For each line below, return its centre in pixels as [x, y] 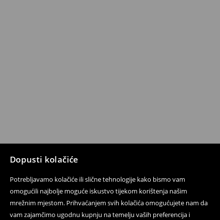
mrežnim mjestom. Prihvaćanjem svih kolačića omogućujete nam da [109, 203]
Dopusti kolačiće [44, 159]
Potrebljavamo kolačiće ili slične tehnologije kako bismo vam [97, 179]
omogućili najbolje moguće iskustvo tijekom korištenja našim [98, 191]
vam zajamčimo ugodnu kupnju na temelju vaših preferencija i [100, 215]
